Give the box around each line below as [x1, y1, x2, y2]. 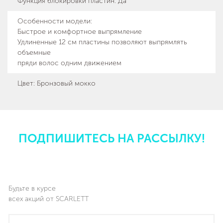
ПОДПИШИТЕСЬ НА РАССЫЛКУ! [18, 131, 205, 146]
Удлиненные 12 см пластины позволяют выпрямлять [17, 38, 187, 47]
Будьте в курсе [8, 184, 56, 193]
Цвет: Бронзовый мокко [17, 79, 96, 88]
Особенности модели [17, 17, 91, 26]
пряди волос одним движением [17, 59, 121, 68]
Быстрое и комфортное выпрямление [17, 27, 142, 36]
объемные [17, 48, 51, 57]
